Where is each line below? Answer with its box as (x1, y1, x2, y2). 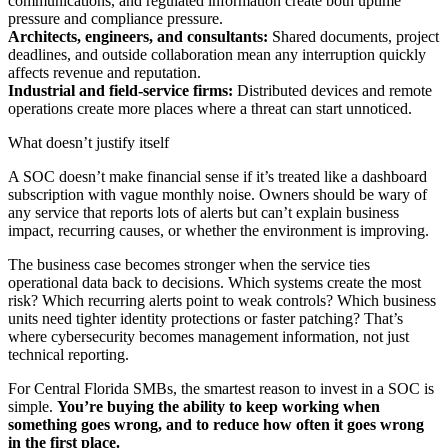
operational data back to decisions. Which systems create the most (8, 274, 421, 292)
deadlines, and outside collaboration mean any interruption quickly (8, 46, 426, 64)
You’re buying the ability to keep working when (57, 398, 380, 416)
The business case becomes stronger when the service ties (8, 256, 370, 274)
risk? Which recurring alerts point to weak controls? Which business (8, 292, 436, 310)
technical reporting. (8, 346, 129, 364)
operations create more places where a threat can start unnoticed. (8, 100, 412, 118)
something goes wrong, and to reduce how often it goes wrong (8, 416, 424, 434)
